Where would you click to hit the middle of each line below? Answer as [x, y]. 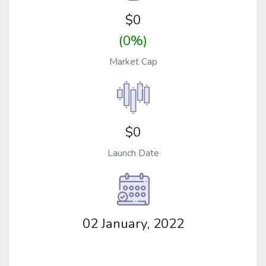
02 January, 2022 [133, 223]
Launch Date [133, 153]
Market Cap [133, 62]
